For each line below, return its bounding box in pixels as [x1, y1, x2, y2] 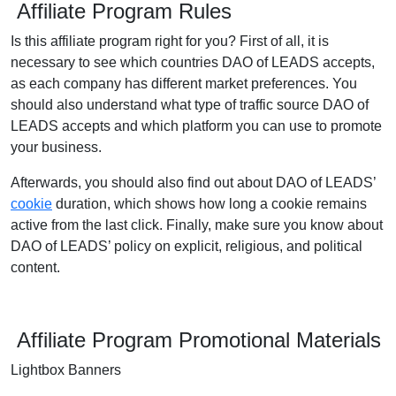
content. [11, 260, 60, 275]
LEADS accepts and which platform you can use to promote [11, 118, 382, 133]
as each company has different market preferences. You [11, 76, 357, 91]
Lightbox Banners [11, 362, 121, 377]
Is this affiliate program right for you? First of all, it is [11, 34, 329, 49]
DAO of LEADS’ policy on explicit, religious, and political [11, 239, 362, 254]
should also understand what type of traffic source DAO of [11, 97, 369, 112]
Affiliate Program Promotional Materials [11, 328, 381, 352]
